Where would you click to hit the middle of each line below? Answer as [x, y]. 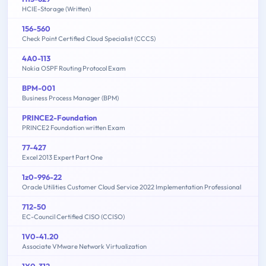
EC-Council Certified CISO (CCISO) [73, 216]
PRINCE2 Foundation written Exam [74, 127]
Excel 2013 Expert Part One [62, 157]
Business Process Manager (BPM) [70, 98]
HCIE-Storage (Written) [56, 9]
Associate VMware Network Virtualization [84, 246]
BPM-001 [39, 88]
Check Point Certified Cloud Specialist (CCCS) [89, 38]
